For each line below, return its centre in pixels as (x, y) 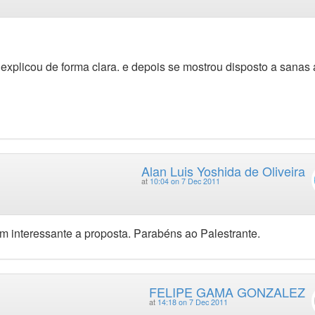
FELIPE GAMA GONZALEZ (227, 291)
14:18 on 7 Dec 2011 (192, 302)
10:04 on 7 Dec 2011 (185, 181)
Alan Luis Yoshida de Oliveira (223, 171)
